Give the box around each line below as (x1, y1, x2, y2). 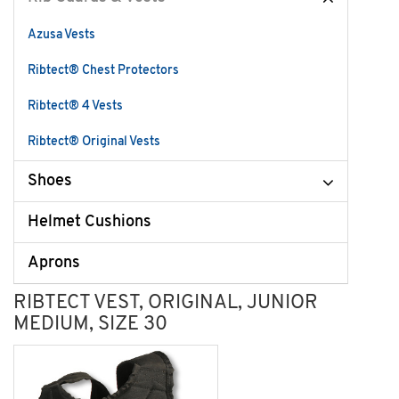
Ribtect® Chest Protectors (28, 64, 179, 77)
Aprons (28, 255, 80, 272)
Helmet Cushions (28, 214, 151, 231)
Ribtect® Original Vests (28, 135, 160, 149)
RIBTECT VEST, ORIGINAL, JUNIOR (13, 293, 318, 313)
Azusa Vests (28, 28, 95, 42)
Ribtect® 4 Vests (28, 100, 123, 113)
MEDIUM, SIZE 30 (13, 314, 167, 335)
